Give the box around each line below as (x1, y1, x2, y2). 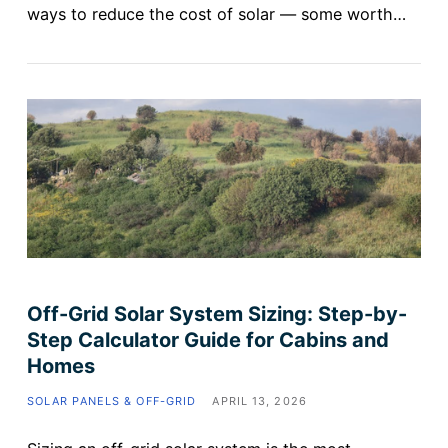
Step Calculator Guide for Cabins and (26, 327, 389, 352)
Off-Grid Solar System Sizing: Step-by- (26, 301, 407, 326)
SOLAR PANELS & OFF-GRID (26, 393, 197, 408)
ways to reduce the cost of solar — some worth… (26, 4, 406, 25)
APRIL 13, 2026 (212, 393, 307, 408)
